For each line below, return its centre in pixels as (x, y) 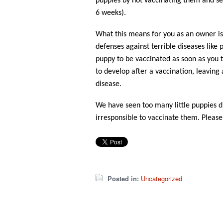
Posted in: (123, 178)
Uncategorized (162, 178)
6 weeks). (111, 13)
